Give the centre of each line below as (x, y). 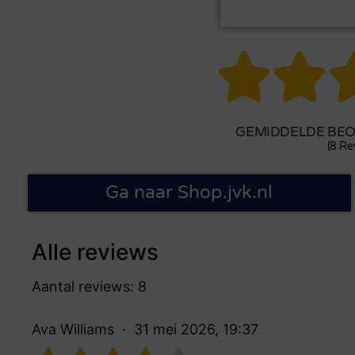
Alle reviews (95, 252)
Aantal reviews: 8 (89, 286)
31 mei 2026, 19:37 (196, 329)
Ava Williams (73, 329)
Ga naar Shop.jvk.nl (189, 192)
